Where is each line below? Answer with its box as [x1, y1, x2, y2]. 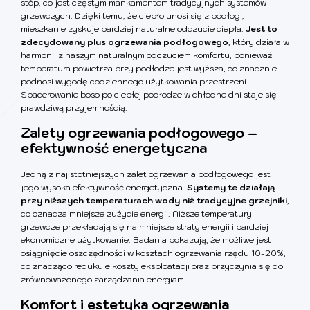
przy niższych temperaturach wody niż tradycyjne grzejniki [21, 194, 287, 206]
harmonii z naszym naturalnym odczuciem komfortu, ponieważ [21, 49, 273, 60]
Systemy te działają [187, 181, 275, 192]
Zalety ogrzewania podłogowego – [21, 124, 257, 141]
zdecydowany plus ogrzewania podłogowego [21, 36, 228, 47]
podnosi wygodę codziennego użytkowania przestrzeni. [21, 75, 248, 86]
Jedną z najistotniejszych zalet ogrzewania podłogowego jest [21, 168, 271, 179]
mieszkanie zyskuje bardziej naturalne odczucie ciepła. [21, 23, 246, 34]
